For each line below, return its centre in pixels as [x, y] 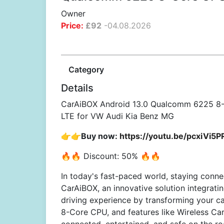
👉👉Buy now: [90, 136]
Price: [72, 25]
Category [86, 69]
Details [77, 88]
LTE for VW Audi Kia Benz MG [117, 116]
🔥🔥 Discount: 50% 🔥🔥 [111, 156]
